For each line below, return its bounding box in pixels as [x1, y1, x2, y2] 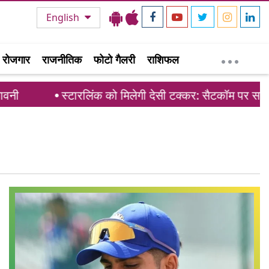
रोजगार [2, 52, 30, 67]
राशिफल [147, 52, 179, 67]
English [46, 11, 82, 24]
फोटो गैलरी [94, 52, 135, 67]
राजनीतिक [42, 52, 82, 67]
